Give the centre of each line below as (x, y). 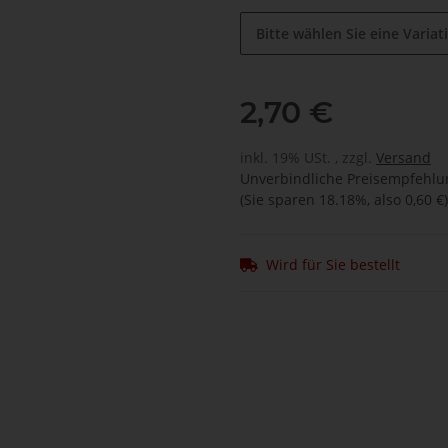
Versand (403, 158)
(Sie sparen (279, 200)
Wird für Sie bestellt (333, 265)
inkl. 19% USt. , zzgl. (308, 158)
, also (386, 200)
